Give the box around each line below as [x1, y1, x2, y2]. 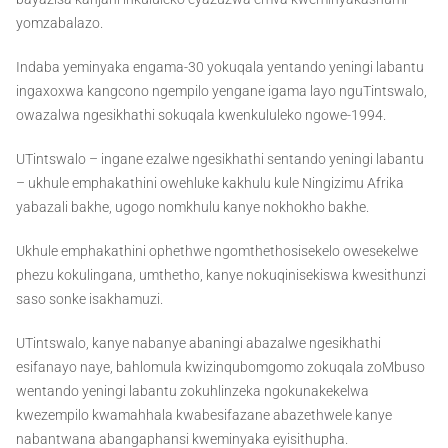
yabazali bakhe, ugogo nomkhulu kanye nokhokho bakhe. [16, 199, 369, 216]
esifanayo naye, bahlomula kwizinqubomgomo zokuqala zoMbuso [16, 359, 425, 376]
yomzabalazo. [16, 15, 103, 32]
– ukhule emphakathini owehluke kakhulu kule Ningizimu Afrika [16, 175, 404, 192]
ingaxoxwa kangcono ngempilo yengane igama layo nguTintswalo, [16, 83, 427, 100]
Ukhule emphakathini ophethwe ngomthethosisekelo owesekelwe [16, 243, 418, 260]
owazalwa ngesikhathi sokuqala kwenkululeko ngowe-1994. [16, 107, 386, 124]
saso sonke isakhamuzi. [16, 291, 163, 308]
